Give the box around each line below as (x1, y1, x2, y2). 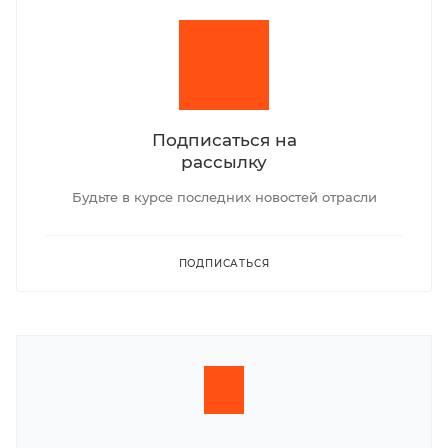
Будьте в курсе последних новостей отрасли (71, 188, 377, 205)
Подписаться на (151, 128, 297, 150)
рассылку (181, 150, 267, 172)
